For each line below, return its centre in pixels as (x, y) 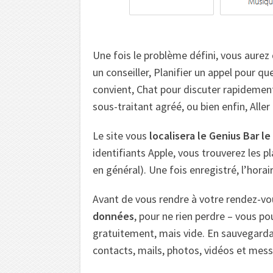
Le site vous (121, 135)
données (113, 216)
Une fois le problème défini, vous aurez (182, 55)
